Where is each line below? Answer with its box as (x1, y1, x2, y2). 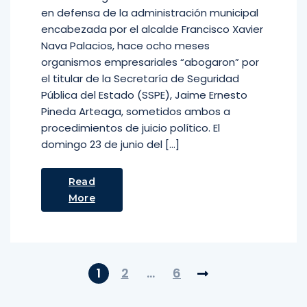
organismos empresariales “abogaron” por (41, 55, 259, 69)
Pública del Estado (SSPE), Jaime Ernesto (41, 88, 247, 102)
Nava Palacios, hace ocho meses (41, 38, 210, 53)
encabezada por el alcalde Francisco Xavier (41, 22, 263, 36)
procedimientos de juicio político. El (41, 121, 220, 135)
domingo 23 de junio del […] (41, 137, 180, 151)
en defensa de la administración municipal (41, 5, 258, 20)
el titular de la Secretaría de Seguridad (41, 71, 239, 86)
